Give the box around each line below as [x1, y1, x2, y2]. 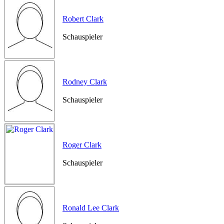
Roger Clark [62, 140, 101, 149]
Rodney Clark [62, 77, 107, 86]
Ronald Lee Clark [62, 203, 119, 212]
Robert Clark [62, 14, 103, 23]
